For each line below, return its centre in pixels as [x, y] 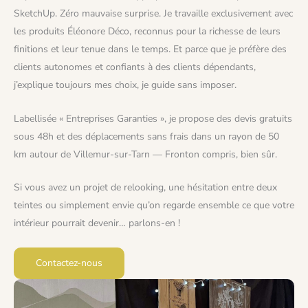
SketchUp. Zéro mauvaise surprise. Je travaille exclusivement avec [153, 14]
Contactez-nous [69, 263]
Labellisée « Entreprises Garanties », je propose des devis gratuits [153, 118]
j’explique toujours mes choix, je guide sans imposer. [125, 85]
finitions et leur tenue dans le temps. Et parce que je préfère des [150, 49]
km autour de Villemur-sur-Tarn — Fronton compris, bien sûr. [145, 154]
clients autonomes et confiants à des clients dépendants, [135, 67]
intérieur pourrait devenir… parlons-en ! [97, 223]
